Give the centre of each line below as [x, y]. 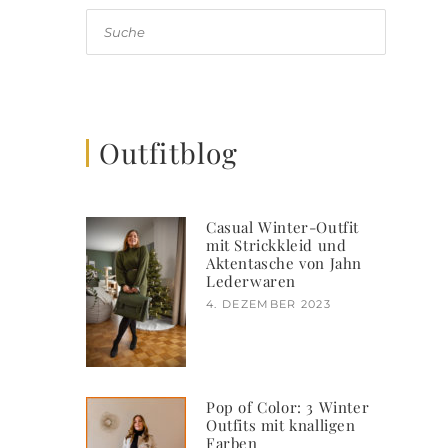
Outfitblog [169, 152]
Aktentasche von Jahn [284, 262]
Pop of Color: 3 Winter [288, 406]
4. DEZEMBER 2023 [269, 303]
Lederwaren [251, 280]
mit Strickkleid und [276, 244]
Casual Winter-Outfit [283, 226]
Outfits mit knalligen [281, 424]
